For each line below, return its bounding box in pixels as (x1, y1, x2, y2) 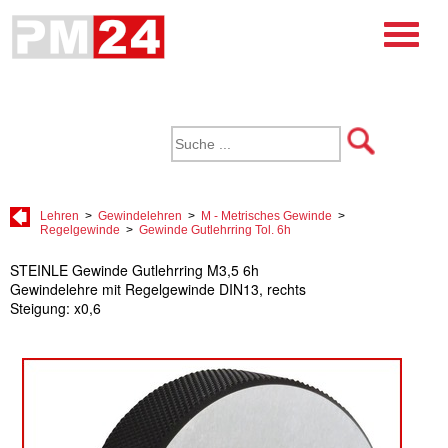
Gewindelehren (98, 209, 182, 223)
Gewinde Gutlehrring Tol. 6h (139, 223, 291, 237)
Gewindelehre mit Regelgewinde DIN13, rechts (10, 279, 306, 300)
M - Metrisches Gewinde (201, 209, 332, 223)
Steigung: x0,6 (10, 298, 101, 319)
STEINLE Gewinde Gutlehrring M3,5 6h (10, 260, 259, 281)
